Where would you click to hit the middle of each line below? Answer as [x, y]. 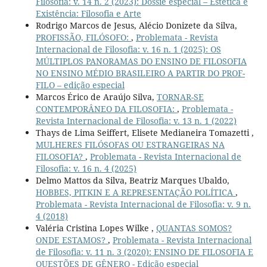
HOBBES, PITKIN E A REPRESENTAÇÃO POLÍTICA [135, 192]
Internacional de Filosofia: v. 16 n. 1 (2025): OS [128, 49]
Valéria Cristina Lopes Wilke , [96, 228]
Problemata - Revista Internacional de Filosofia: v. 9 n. [143, 204]
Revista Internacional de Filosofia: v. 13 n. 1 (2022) [136, 120]
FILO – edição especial [80, 85]
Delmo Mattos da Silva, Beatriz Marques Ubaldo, [132, 180]
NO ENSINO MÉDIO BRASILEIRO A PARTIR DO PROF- [140, 73]
